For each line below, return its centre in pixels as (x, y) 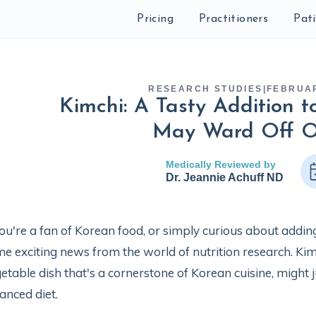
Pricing (155, 19)
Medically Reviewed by (220, 164)
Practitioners (233, 19)
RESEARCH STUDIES (206, 89)
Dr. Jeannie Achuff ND (224, 177)
